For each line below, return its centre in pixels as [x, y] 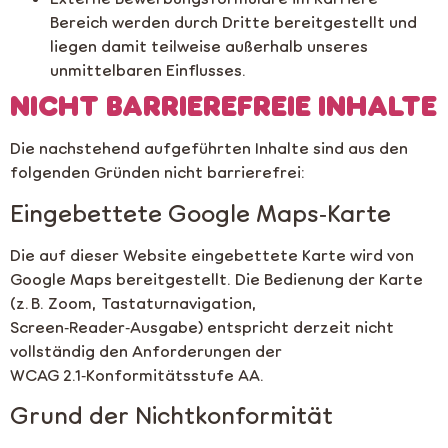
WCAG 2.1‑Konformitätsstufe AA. [137, 374]
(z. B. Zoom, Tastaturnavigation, [133, 302]
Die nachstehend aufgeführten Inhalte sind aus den [209, 148]
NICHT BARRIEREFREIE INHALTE [223, 105]
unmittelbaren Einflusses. [148, 70]
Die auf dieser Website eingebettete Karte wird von [212, 254]
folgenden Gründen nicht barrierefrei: [157, 172]
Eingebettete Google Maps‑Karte [200, 212]
